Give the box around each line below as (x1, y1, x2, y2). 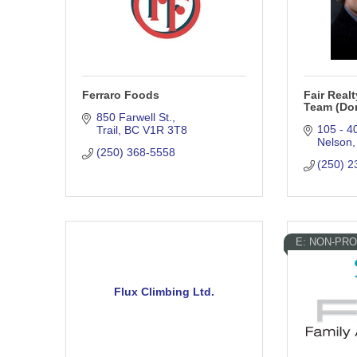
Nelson (317, 135, 353, 149)
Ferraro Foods (82, 88, 159, 102)
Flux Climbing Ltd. (113, 284, 214, 298)
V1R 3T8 (142, 124, 187, 137)
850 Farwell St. (96, 111, 172, 124)
